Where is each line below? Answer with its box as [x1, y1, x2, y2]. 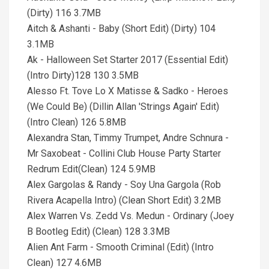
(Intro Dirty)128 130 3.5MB [27, 70, 139, 81]
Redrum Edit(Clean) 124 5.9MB [27, 163, 156, 175]
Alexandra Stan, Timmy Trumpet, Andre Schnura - [27, 132, 229, 144]
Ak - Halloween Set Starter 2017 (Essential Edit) [27, 54, 228, 65]
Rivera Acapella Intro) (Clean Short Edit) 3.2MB [27, 195, 221, 206]
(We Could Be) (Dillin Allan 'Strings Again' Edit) [27, 101, 219, 112]
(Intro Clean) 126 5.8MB [27, 116, 126, 128]
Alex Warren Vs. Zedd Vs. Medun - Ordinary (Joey [27, 210, 234, 222]
